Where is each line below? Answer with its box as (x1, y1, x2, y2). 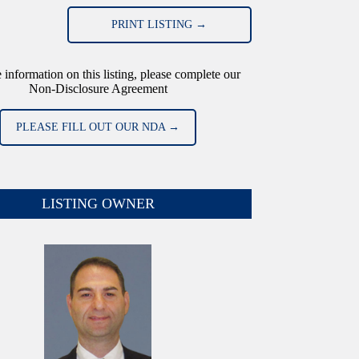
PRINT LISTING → (111, 18, 208, 30)
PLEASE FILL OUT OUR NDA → (16, 120, 180, 133)
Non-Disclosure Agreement (28, 81, 167, 95)
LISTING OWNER (41, 195, 155, 212)
